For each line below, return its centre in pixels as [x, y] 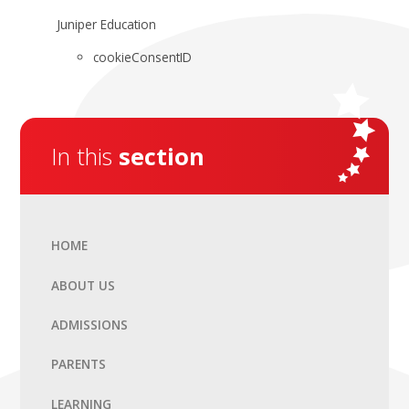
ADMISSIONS [90, 325]
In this [85, 156]
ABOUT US [84, 285]
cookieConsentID [143, 58]
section [162, 156]
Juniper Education [107, 24]
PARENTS [79, 364]
